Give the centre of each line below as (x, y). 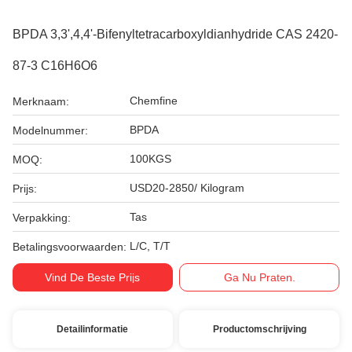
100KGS (150, 159)
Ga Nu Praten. (259, 277)
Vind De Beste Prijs (93, 277)
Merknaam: (41, 101)
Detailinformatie (93, 329)
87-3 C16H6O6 (55, 66)
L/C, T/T (150, 246)
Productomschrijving (259, 329)
